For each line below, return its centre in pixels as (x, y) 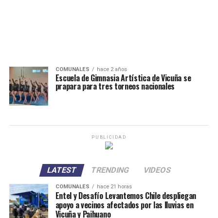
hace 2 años (112, 69)
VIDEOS (157, 170)
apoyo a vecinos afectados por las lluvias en (124, 205)
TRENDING (110, 170)
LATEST (62, 170)
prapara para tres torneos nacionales (115, 86)
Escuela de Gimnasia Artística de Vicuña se (123, 78)
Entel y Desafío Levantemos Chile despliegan (126, 196)
